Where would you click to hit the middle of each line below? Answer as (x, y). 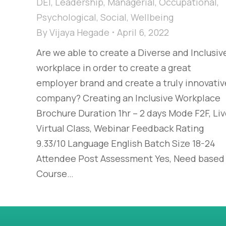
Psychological (66, 17)
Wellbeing (152, 17)
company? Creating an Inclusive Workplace (128, 98)
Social (114, 17)
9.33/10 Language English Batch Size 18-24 (126, 144)
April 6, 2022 (143, 33)
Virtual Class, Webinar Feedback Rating (120, 128)
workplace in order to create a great (114, 68)
